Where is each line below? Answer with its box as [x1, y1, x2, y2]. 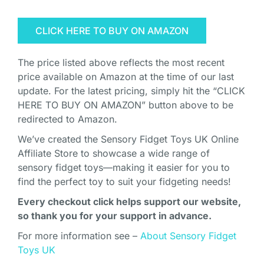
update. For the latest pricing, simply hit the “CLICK [18, 85, 245, 97]
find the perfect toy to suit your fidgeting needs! [18, 176, 231, 188]
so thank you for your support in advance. [18, 210, 212, 222]
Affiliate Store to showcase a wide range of [18, 147, 210, 160]
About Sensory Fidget [140, 230, 236, 242]
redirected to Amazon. [18, 113, 117, 126]
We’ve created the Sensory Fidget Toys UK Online [18, 133, 239, 146]
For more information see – [18, 230, 140, 242]
